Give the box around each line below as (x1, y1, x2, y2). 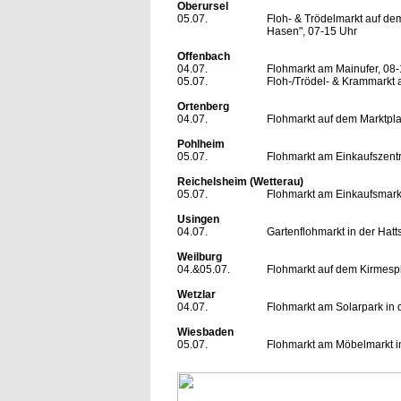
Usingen (176, 212, 219, 226)
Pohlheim (176, 137, 225, 150)
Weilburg (176, 250, 222, 263)
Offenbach (176, 49, 230, 63)
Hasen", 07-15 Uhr (266, 24, 357, 38)
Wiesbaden (176, 325, 234, 338)
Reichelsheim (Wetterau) (176, 175, 303, 188)
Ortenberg (176, 99, 229, 113)
